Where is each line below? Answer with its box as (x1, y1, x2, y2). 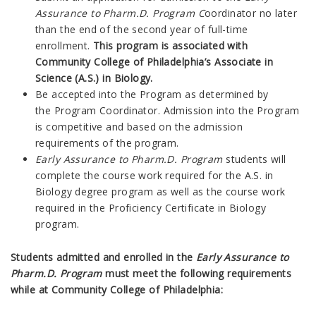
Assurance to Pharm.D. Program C (35, 6, 205, 20)
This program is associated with (93, 38, 248, 52)
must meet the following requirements (102, 266, 292, 280)
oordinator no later (205, 6, 298, 20)
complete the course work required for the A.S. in (35, 168, 274, 182)
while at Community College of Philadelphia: (11, 282, 224, 296)
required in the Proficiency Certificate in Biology (35, 200, 267, 214)
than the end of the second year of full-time (35, 22, 248, 36)
